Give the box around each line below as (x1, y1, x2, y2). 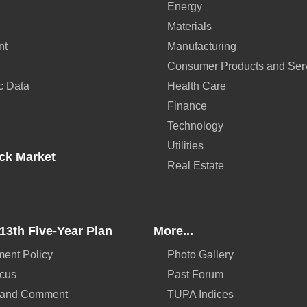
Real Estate (167, 160, 224, 171)
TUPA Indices (167, 288, 234, 300)
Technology (167, 120, 223, 132)
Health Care (167, 80, 226, 92)
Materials (167, 21, 212, 32)
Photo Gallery (167, 249, 234, 260)
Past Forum (167, 269, 223, 280)
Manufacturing (167, 40, 236, 52)
